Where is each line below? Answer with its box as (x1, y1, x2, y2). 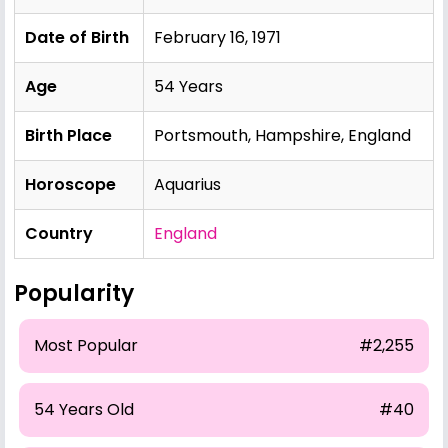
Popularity (14, 277, 134, 309)
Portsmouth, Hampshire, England (154, 123, 411, 147)
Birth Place (25, 123, 112, 147)
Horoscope (25, 172, 116, 196)
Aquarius (154, 172, 221, 196)
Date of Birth (25, 25, 129, 49)
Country (25, 221, 93, 245)
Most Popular (34, 333, 138, 357)
